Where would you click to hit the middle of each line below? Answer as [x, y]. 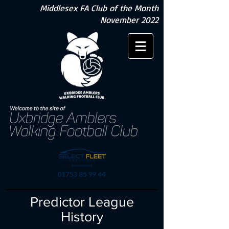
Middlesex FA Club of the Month [99, 8]
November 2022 [129, 20]
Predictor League [82, 202]
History [82, 216]
